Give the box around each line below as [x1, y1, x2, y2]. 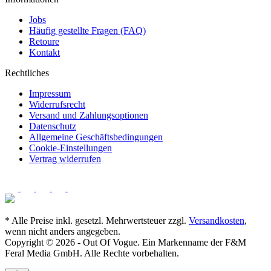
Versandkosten [189, 215, 244, 226]
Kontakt [29, 47, 60, 57]
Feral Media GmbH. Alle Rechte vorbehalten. [5, 247, 179, 258]
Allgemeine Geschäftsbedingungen [29, 131, 163, 142]
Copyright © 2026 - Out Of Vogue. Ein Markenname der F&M [5, 237, 246, 247]
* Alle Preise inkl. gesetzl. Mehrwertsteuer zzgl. [5, 215, 189, 226]
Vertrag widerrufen [29, 153, 101, 164]
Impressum [29, 88, 71, 99]
